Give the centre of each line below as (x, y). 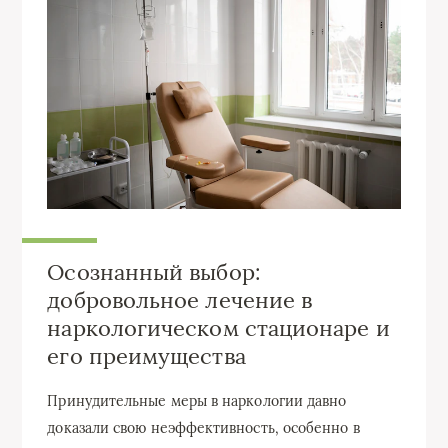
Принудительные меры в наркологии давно (197, 401)
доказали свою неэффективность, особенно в (203, 428)
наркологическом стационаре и (218, 327)
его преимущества (146, 355)
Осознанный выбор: (154, 271)
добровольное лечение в (180, 299)
